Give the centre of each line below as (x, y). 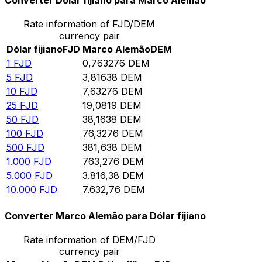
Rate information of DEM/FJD (89, 239)
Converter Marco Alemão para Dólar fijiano (105, 216)
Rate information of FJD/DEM (89, 24)
